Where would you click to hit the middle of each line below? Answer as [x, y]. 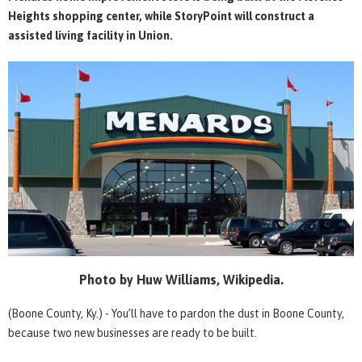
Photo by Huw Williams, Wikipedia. [181, 279]
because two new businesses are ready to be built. [133, 333]
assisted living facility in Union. [90, 35]
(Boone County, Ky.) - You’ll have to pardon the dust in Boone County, [176, 313]
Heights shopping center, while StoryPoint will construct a [161, 16]
